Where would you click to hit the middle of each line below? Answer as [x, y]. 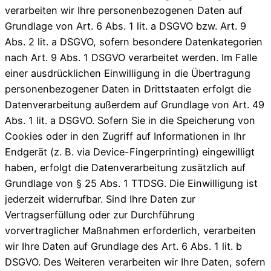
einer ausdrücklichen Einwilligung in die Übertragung [128, 73]
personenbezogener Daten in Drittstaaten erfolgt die [128, 89]
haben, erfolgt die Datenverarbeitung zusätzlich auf [125, 167]
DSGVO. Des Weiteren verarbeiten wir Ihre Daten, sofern [135, 262]
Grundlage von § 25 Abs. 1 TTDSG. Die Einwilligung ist [131, 183]
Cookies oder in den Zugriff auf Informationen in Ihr [125, 136]
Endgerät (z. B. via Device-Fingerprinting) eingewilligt [130, 152]
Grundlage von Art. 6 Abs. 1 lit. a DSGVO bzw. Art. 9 [126, 26]
